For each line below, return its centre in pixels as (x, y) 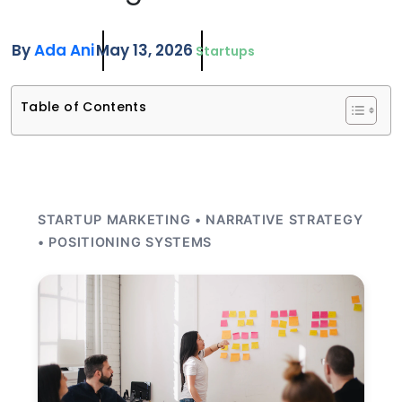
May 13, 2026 (144, 50)
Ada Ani (64, 50)
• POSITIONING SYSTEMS (125, 242)
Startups (225, 51)
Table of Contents (84, 107)
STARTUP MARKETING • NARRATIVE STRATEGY (201, 219)
